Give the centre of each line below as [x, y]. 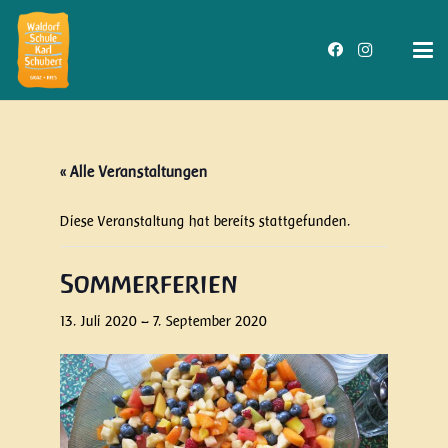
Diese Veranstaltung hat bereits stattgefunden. [205, 221]
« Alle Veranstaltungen [134, 172]
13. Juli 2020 [98, 321]
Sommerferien [149, 284]
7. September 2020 [210, 321]
